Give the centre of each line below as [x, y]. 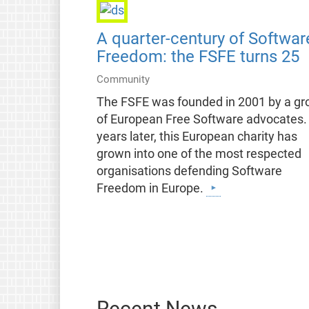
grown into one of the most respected [199, 154]
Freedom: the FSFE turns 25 [198, 57]
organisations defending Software [189, 171]
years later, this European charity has [197, 137]
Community [123, 80]
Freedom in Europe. [151, 189]
